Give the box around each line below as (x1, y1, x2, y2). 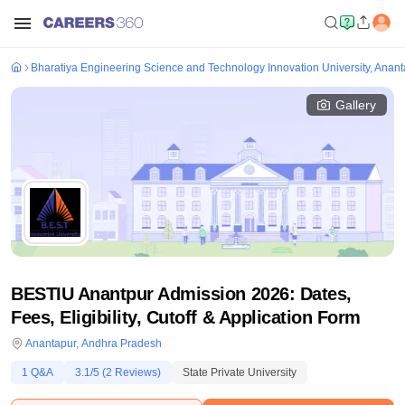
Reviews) (112, 366, 161, 379)
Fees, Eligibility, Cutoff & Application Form (11, 307, 361, 327)
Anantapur (25, 337, 76, 350)
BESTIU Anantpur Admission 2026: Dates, (11, 284, 352, 304)
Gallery (335, 98, 376, 112)
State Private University (183, 366, 297, 379)
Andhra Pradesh (81, 337, 162, 350)
